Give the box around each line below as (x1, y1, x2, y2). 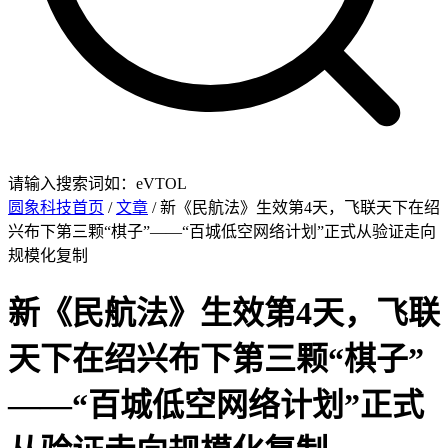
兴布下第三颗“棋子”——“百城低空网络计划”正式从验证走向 (8, 223, 436, 240)
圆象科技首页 (8, 199, 104, 216)
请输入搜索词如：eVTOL (8, 175, 187, 192)
